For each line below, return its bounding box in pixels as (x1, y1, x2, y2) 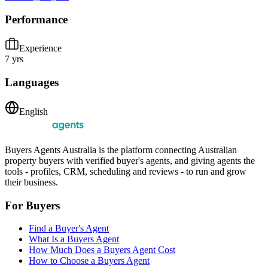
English (19, 106, 48, 117)
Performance (5, 13, 68, 26)
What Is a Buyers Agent (29, 234, 119, 245)
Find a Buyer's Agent (29, 223, 109, 234)
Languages (5, 76, 59, 89)
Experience (19, 43, 62, 54)
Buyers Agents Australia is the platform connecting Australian (5, 144, 237, 155)
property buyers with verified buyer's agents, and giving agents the (5, 155, 255, 166)
